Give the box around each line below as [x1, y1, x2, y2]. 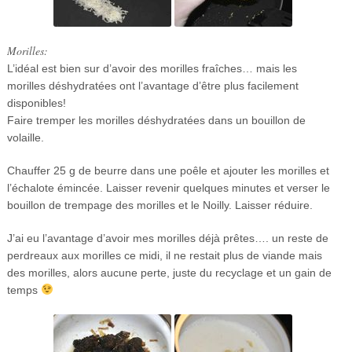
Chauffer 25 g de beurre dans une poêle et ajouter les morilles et [6, 163, 329, 177]
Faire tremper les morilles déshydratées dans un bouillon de [6, 113, 306, 126]
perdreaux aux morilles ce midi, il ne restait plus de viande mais [6, 248, 322, 262]
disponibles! [6, 96, 66, 109]
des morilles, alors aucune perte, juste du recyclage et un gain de [6, 266, 332, 279]
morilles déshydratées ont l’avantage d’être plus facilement [6, 79, 299, 92]
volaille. [6, 130, 44, 144]
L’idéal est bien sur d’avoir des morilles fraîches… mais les [6, 61, 297, 75]
